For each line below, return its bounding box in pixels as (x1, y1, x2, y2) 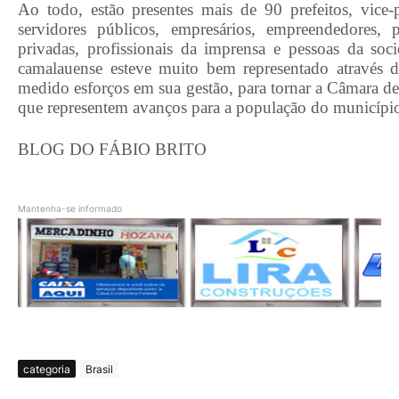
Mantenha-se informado (18, 203, 122, 215)
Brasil (85, 362, 113, 376)
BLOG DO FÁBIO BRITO (18, 140, 207, 159)
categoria (23, 362, 70, 376)
